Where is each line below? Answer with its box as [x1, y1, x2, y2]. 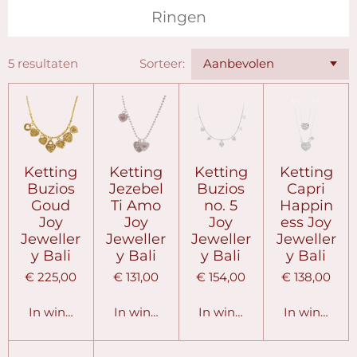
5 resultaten [8, 56, 78, 72]
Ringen [151, 8, 206, 27]
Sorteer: [139, 56, 186, 72]
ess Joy [280, 213, 332, 231]
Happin [279, 196, 333, 214]
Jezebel [108, 179, 163, 198]
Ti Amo [111, 196, 162, 214]
